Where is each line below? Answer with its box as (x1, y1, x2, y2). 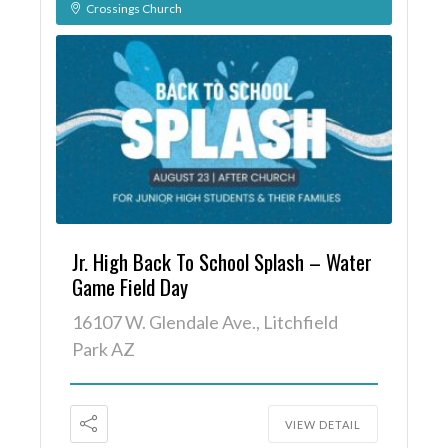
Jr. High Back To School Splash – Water (72, 245, 372, 277)
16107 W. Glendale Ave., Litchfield (72, 310, 338, 333)
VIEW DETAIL (285, 417, 361, 431)
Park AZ (72, 337, 135, 360)
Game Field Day (72, 270, 188, 302)
